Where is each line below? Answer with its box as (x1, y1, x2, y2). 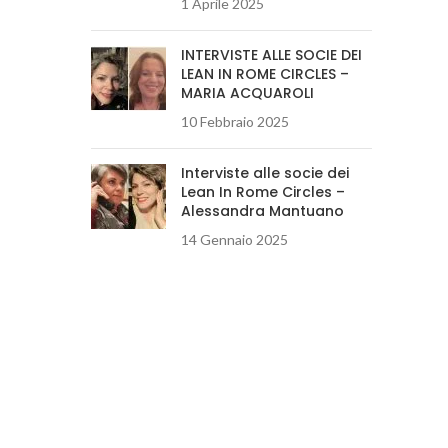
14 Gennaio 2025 (181, 231, 288, 248)
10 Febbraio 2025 (181, 113, 289, 130)
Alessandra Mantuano (181, 201, 344, 221)
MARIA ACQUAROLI (181, 83, 314, 103)
